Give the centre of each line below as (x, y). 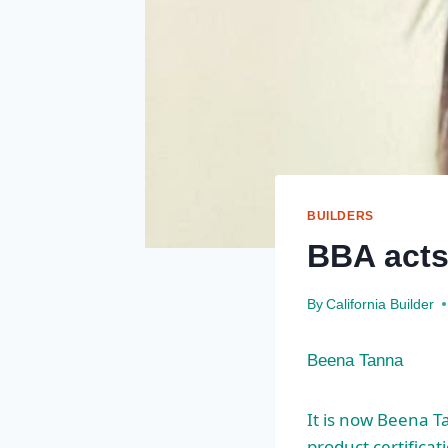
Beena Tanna (355, 360)
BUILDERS (340, 216)
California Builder (380, 304)
